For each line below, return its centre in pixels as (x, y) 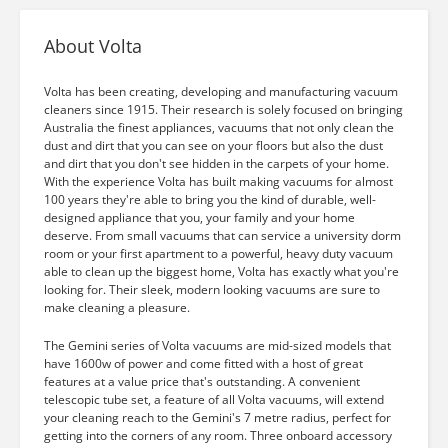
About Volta (93, 46)
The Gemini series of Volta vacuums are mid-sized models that (217, 345)
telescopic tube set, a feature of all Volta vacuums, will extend (214, 399)
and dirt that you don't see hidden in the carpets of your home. (216, 163)
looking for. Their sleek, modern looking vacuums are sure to (212, 289)
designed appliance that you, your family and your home (199, 217)
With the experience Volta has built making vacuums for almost (218, 181)
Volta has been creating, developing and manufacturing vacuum (221, 91)
